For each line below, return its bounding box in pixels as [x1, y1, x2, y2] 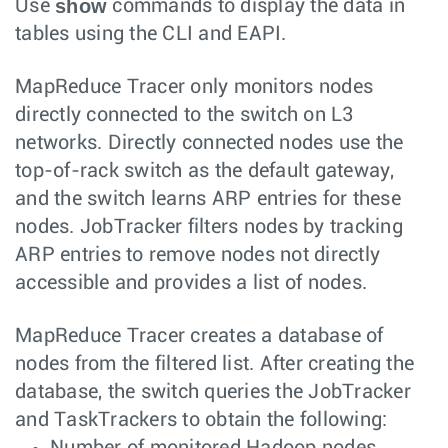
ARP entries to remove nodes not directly [15, 244, 380, 265]
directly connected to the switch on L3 [15, 104, 354, 125]
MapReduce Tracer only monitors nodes [15, 76, 373, 97]
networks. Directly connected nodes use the [15, 132, 404, 153]
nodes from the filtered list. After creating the [15, 353, 414, 374]
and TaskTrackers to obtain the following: [15, 409, 388, 430]
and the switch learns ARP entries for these [15, 188, 401, 209]
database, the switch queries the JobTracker [15, 381, 411, 402]
